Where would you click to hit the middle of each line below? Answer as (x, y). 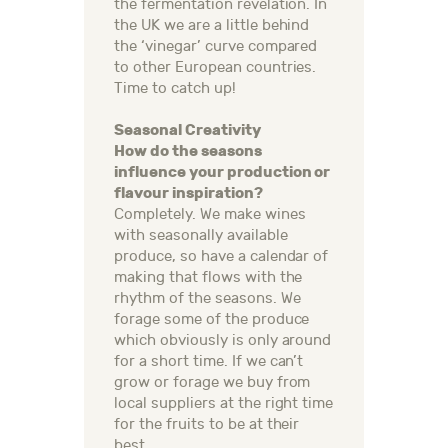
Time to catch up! (175, 89)
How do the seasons (188, 151)
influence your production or (222, 172)
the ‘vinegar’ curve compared (216, 47)
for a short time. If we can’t (209, 362)
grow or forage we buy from (212, 383)
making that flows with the (208, 278)
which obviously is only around (223, 341)
